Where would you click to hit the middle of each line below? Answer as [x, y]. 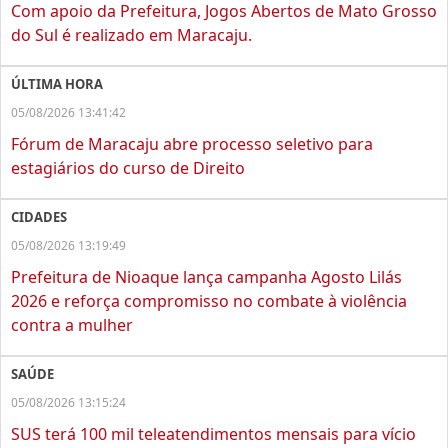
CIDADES [39, 217]
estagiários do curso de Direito [128, 168]
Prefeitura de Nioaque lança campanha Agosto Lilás [206, 277]
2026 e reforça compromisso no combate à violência [209, 301]
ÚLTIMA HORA [57, 84]
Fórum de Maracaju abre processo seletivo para [192, 144]
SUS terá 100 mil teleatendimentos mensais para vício [213, 434]
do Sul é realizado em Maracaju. [131, 35]
